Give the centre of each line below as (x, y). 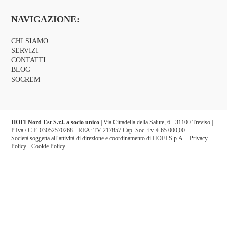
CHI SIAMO (30, 41)
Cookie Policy (49, 147)
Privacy (199, 139)
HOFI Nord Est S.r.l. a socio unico (55, 122)
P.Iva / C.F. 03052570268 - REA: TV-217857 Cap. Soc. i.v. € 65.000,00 (98, 130)
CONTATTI (29, 60)
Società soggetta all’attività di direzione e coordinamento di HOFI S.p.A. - (101, 139)
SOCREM (26, 79)
